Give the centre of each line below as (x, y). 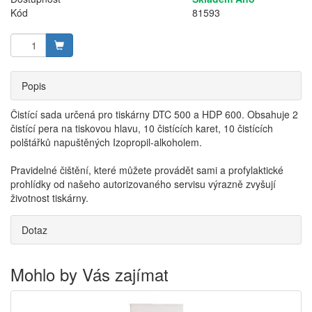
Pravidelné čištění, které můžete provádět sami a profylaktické (147, 170)
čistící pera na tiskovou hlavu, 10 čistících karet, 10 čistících (142, 128)
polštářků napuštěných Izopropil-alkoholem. (106, 142)
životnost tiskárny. (49, 198)
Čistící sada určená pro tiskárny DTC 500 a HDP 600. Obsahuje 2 (154, 114)
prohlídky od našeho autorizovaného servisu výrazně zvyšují (143, 184)
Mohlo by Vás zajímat (89, 274)
